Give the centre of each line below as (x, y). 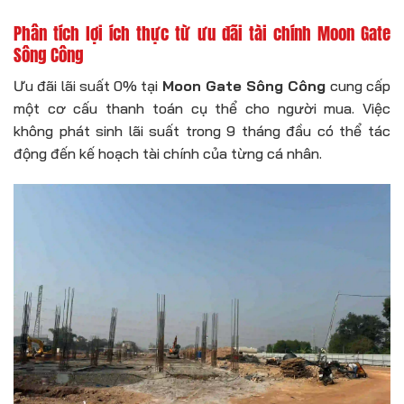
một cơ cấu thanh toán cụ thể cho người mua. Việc (202, 108)
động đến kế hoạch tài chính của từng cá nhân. (168, 153)
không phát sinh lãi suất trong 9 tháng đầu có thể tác (202, 130)
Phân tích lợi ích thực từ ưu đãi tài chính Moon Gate (202, 33)
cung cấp (358, 85)
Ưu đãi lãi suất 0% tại (88, 85)
